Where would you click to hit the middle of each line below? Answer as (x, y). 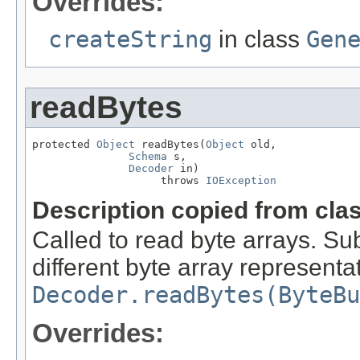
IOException (241, 181)
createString (130, 40)
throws (119, 181)
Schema (148, 157)
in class (259, 39)
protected (64, 145)
